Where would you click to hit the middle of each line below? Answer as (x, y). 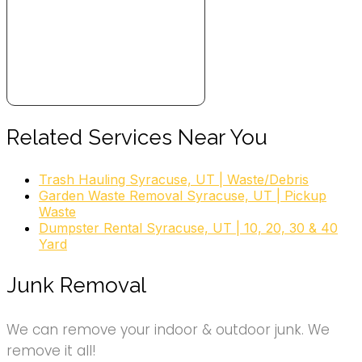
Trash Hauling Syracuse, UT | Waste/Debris (174, 180)
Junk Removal (76, 286)
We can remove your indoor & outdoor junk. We (168, 330)
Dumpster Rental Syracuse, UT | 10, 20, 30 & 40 (188, 228)
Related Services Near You (137, 138)
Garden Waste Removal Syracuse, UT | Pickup (183, 196)
